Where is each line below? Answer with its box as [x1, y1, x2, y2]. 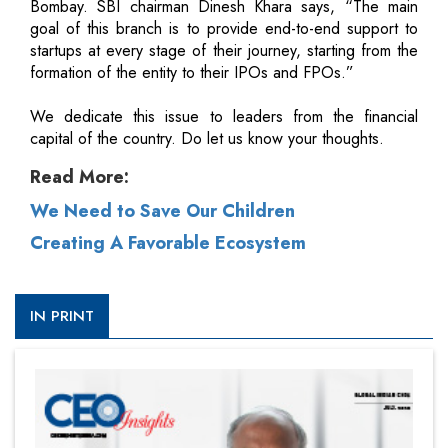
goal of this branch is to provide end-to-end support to [30, 16, 418, 40]
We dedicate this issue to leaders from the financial [30, 104, 418, 128]
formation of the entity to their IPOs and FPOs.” [30, 60, 354, 84]
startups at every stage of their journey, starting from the [30, 38, 418, 62]
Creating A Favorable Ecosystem [30, 229, 306, 256]
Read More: [30, 163, 129, 190]
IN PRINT [30, 304, 94, 327]
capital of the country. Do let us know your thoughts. [30, 126, 384, 150]
